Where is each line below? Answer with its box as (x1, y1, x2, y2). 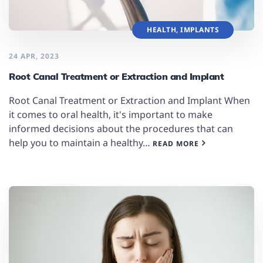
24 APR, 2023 (9, 50, 59, 61)
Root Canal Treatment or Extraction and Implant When (9, 93, 250, 107)
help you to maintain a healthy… (9, 136, 153, 149)
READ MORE (153, 138, 199, 149)
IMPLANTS (180, 24, 219, 35)
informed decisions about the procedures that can (9, 122, 233, 135)
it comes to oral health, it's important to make (9, 107, 213, 121)
